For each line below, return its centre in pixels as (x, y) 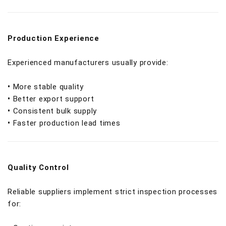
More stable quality (48, 87)
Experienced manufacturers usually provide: (88, 63)
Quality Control (38, 167)
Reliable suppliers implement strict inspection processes (112, 192)
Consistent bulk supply (55, 111)
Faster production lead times (67, 123)
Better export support (53, 99)
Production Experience (53, 38)
